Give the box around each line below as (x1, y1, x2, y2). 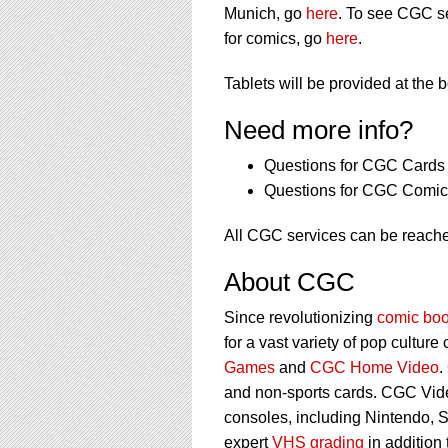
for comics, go (224, 30, 326, 48)
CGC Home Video (310, 359, 439, 377)
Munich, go (224, 5, 306, 23)
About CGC (224, 267, 355, 298)
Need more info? (224, 115, 413, 146)
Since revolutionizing (224, 309, 377, 327)
